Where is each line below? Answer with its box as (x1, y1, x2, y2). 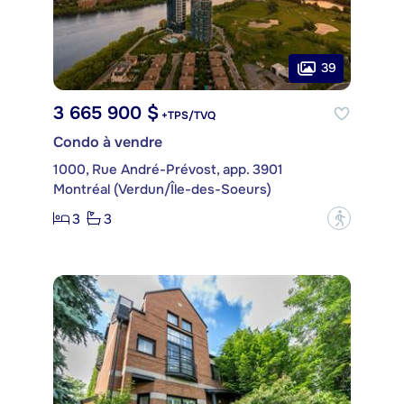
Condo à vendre (53, 133, 162, 152)
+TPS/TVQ (159, 108, 216, 124)
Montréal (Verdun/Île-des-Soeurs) (53, 180, 271, 199)
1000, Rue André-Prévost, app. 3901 (53, 161, 283, 179)
